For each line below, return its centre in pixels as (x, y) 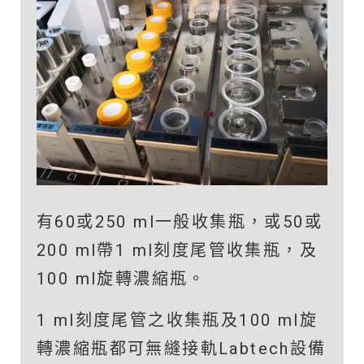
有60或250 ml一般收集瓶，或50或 (180, 221)
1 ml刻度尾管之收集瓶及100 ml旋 (177, 320)
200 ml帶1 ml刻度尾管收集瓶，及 (177, 250)
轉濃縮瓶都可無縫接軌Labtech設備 (182, 348)
